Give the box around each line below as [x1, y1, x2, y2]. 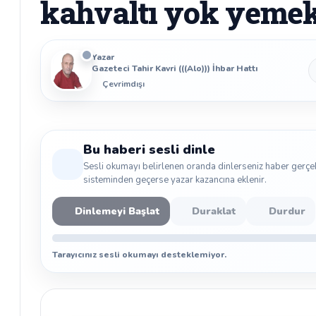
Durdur [268, 205, 305, 218]
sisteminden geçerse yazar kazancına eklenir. [83, 174, 267, 186]
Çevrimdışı [102, 78, 145, 90]
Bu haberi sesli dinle [83, 141, 215, 158]
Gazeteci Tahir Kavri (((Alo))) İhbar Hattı [92, 63, 258, 74]
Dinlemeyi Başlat [74, 205, 160, 218]
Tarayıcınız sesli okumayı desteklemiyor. [52, 249, 226, 260]
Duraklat [192, 205, 236, 218]
